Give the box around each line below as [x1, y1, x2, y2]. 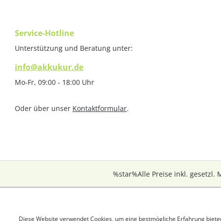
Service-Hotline [15, 28, 74, 39]
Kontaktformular [73, 104, 127, 113]
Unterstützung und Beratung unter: [15, 43, 133, 53]
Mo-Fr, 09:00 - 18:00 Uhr [15, 77, 94, 87]
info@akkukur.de [15, 62, 83, 73]
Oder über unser [15, 104, 73, 113]
